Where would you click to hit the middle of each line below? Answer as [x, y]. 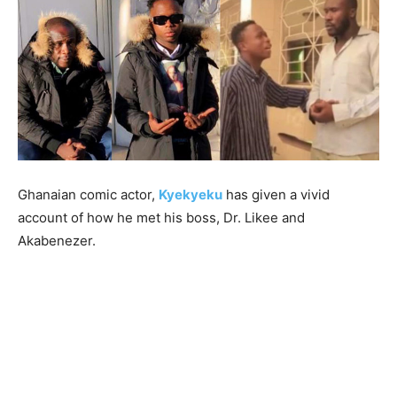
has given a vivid [276, 194]
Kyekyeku [191, 194]
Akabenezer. [57, 240]
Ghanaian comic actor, [88, 194]
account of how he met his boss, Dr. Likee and [161, 217]
